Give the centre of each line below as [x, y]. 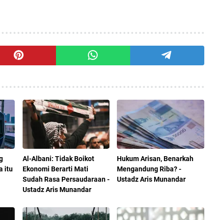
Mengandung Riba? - [149, 169]
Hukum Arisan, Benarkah [155, 158]
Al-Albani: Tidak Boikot [58, 158]
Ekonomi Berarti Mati [55, 169]
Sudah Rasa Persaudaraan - [66, 179]
